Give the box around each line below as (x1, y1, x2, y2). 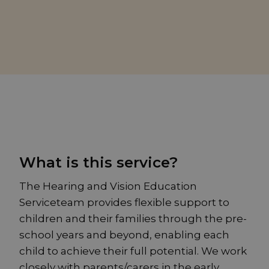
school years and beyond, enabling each (19, 229, 229, 241)
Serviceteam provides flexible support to (19, 196, 229, 209)
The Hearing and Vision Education (19, 180, 197, 193)
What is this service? (19, 154, 178, 172)
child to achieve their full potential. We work (19, 245, 247, 258)
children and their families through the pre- (19, 213, 247, 225)
